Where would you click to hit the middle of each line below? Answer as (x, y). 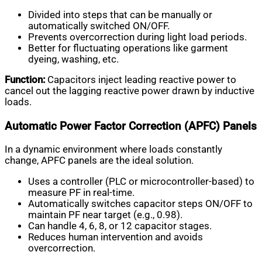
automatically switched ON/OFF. (99, 26)
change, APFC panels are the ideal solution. (99, 161)
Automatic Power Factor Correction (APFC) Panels (131, 126)
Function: (25, 80)
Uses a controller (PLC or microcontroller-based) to (141, 181)
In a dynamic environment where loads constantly (113, 150)
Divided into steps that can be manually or (120, 15)
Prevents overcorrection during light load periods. (137, 37)
